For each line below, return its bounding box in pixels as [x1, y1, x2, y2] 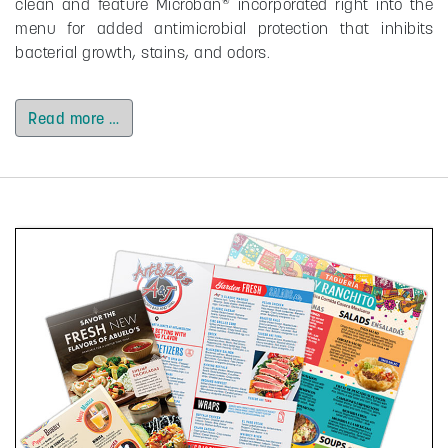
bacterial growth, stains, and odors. [15, 41, 270, 62]
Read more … [28, 107, 120, 128]
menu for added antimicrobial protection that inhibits [15, 17, 433, 38]
